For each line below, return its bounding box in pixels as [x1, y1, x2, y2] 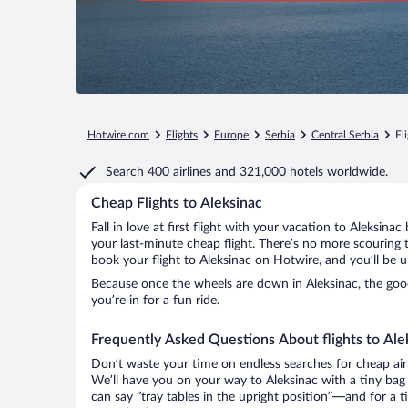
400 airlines [144, 166, 215, 178]
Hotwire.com [87, 129, 149, 140]
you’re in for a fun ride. [91, 294, 219, 307]
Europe [214, 129, 249, 140]
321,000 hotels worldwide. [240, 166, 388, 178]
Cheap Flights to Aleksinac [91, 196, 262, 210]
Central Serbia [311, 129, 379, 140]
